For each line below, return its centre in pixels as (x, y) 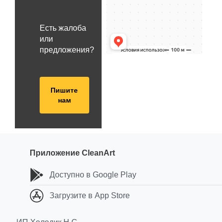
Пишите (64, 90)
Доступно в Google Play (93, 175)
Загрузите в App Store (90, 195)
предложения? (67, 50)
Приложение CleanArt (72, 153)
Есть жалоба (63, 28)
